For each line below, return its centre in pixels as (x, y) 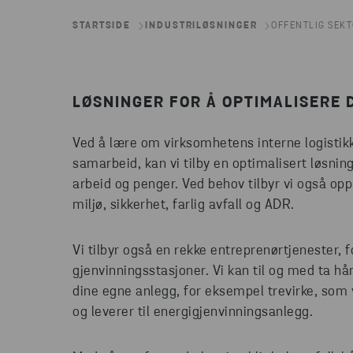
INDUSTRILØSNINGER (201, 26)
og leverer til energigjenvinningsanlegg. (193, 312)
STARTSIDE (102, 26)
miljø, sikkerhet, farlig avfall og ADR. (184, 205)
